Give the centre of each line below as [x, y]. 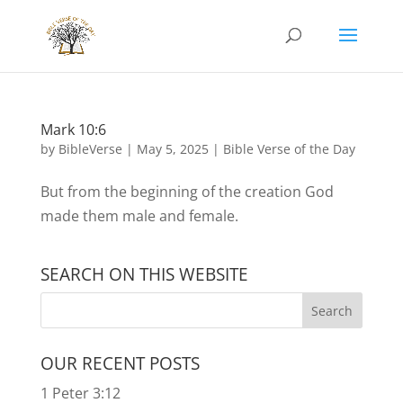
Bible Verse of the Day [289, 149]
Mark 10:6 [73, 130]
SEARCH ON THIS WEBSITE [144, 274]
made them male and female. [139, 216]
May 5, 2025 [172, 149]
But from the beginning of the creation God [187, 192]
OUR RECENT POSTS [120, 363]
